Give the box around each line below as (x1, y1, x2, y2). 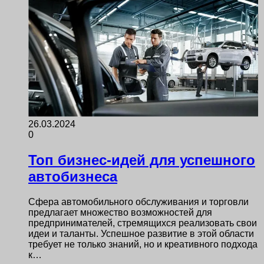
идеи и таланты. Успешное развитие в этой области (28, 228, 254, 239)
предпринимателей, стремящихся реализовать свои (28, 217, 257, 228)
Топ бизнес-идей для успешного (28, 151, 255, 168)
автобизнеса (28, 168, 117, 184)
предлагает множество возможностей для (28, 207, 212, 217)
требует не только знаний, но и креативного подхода (28, 239, 258, 249)
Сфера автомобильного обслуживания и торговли (28, 196, 249, 207)
